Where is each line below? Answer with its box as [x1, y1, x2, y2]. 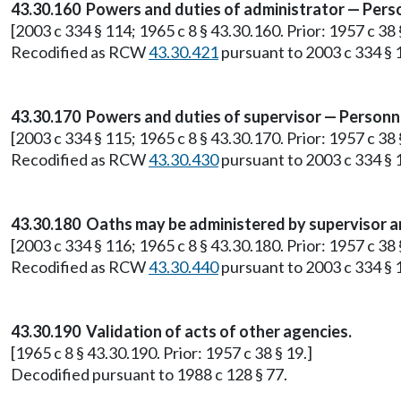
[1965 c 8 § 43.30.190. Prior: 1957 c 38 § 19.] [11, 343, 312, 363]
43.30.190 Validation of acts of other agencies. [11, 321, 352, 341]
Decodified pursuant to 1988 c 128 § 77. [11, 364, 287, 384]
